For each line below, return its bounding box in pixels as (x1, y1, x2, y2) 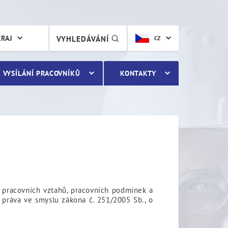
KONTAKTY (120, 69, 156, 78)
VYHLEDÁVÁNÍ (56, 34, 111, 44)
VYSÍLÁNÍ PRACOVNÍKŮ (3, 69, 80, 78)
